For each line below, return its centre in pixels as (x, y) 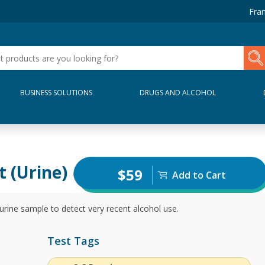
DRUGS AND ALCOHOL (177, 93)
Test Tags (73, 241)
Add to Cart (199, 175)
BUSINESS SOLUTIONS (56, 93)
